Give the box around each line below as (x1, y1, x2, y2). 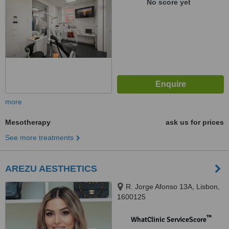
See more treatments (5, 133, 74, 142)
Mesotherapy (5, 118, 51, 126)
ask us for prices (166, 118, 224, 126)
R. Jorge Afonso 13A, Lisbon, (126, 182, 220, 191)
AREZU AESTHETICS (5, 164, 97, 174)
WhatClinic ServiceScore (130, 215, 207, 224)
